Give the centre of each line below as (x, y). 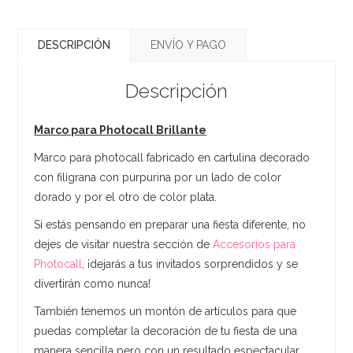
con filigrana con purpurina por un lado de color (158, 177)
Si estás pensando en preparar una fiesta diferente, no (170, 224)
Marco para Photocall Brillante (121, 130)
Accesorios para (255, 244)
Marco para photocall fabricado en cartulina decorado (172, 157)
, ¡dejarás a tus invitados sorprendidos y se (190, 264)
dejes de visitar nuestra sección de (124, 244)
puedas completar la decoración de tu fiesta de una (166, 331)
